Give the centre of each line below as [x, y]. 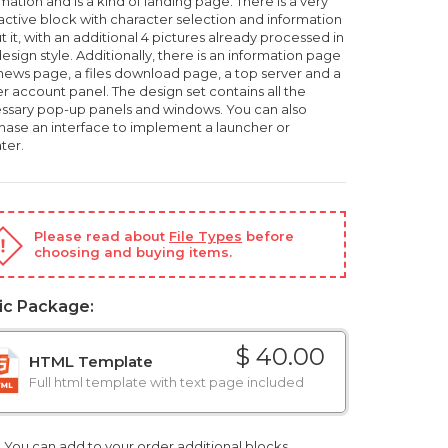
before [268, 236]
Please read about [101, 236]
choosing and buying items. [133, 252]
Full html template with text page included [166, 382]
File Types [205, 236]
